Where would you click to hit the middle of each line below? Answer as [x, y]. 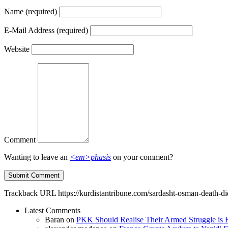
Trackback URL [30, 193]
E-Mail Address [30, 31]
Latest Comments [52, 211]
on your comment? [142, 157]
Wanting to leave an [37, 157]
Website [17, 49]
